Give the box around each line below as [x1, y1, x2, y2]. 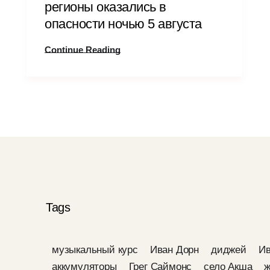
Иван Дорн [149, 244, 199, 256]
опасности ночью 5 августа [45, 16, 202, 31]
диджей [211, 244, 246, 256]
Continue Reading [45, 45, 121, 55]
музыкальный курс [52, 244, 138, 256]
